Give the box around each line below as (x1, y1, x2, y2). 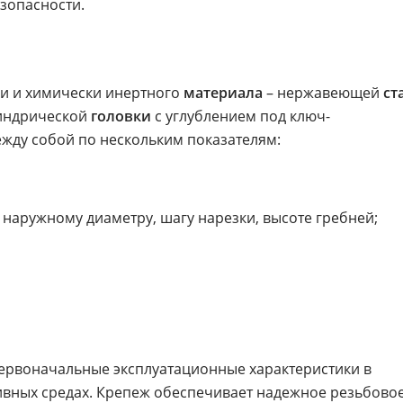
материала (184, 83, 263, 103)
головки (91, 106, 151, 127)
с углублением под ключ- (151, 106, 330, 127)
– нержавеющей (263, 83, 383, 103)
